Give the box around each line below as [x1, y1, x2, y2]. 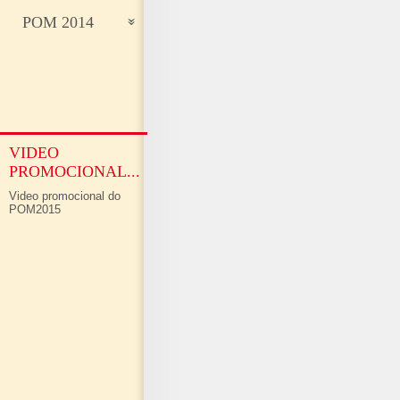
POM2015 [9, 203, 61, 216]
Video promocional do [9, 189, 121, 203]
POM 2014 [22, 13, 94, 31]
